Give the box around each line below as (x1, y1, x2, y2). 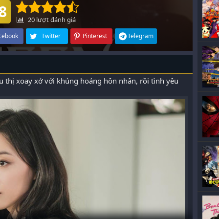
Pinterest (82, 32, 107, 40)
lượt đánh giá (35, 15, 76, 24)
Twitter (42, 32, 61, 40)
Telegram (128, 32, 153, 40)
